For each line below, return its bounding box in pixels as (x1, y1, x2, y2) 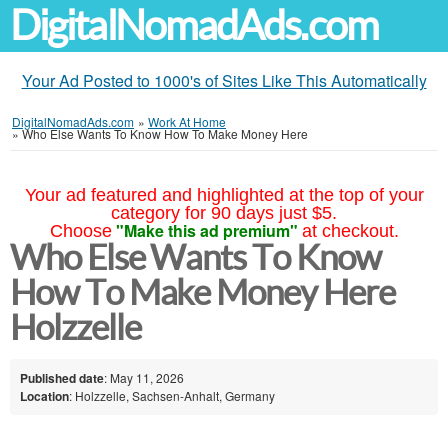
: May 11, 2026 (104, 368, 184, 386)
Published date (20, 368, 104, 387)
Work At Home (148, 113, 226, 130)
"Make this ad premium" (115, 219, 298, 242)
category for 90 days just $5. (111, 203, 337, 223)
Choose (49, 221, 112, 241)
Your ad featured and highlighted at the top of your (24, 185, 424, 205)
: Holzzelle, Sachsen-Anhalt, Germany (69, 386, 275, 404)
